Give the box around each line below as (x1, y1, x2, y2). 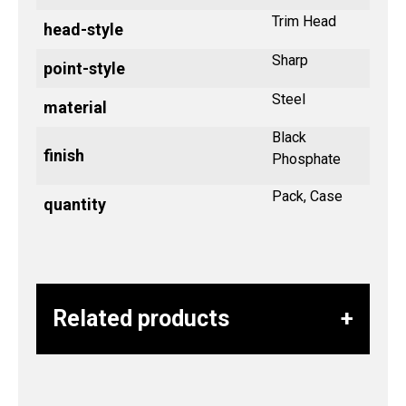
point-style (43, 59, 125, 79)
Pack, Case (272, 188, 343, 206)
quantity (43, 195, 106, 215)
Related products (53, 305, 229, 333)
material (43, 98, 107, 118)
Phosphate (272, 150, 341, 169)
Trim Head (272, 13, 336, 31)
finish (43, 146, 84, 166)
